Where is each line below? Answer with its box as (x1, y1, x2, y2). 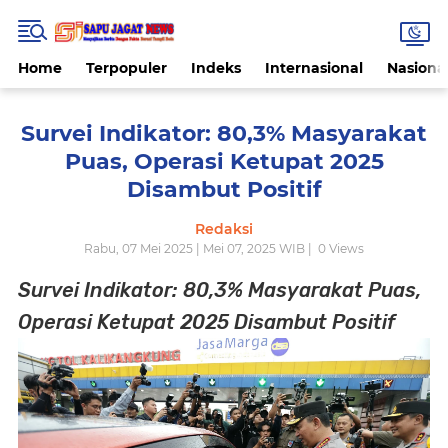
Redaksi (195, 220, 253, 238)
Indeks (191, 59, 241, 77)
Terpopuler (86, 59, 167, 77)
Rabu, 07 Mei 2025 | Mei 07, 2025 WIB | (84, 241, 315, 256)
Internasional (265, 59, 363, 77)
